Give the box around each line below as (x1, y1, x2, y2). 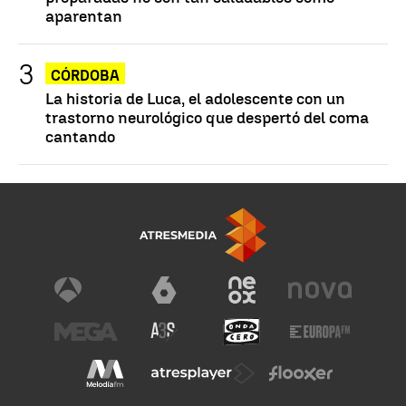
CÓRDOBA (51, 67, 120, 85)
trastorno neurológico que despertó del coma (45, 108, 369, 128)
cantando (45, 127, 115, 147)
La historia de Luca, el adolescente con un (45, 89, 345, 109)
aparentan (45, 6, 122, 26)
